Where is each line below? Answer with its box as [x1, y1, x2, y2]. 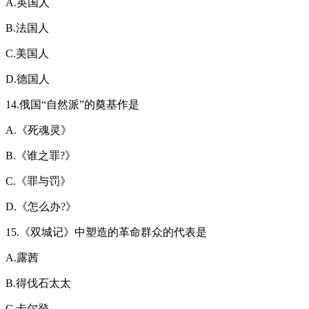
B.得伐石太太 [6, 277, 71, 289]
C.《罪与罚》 [6, 175, 71, 187]
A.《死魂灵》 [6, 123, 72, 136]
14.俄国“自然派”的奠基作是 [6, 98, 139, 110]
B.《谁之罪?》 [6, 149, 76, 161]
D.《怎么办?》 [6, 200, 77, 212]
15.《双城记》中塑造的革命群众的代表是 [6, 226, 207, 238]
